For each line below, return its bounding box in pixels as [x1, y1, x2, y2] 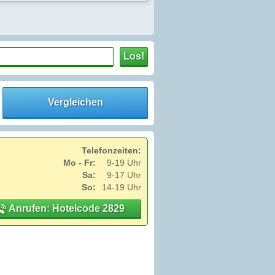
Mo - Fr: [63, 157, 96, 168]
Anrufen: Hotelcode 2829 [6, 203, 125, 214]
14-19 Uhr [102, 182, 141, 192]
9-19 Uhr [107, 157, 141, 168]
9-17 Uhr [107, 169, 141, 180]
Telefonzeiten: [82, 145, 141, 155]
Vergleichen [47, 96, 103, 107]
